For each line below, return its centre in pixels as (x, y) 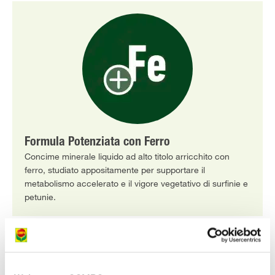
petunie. (40, 197)
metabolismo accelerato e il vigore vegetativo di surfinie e (136, 184)
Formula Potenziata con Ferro (97, 143)
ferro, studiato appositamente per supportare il (115, 170)
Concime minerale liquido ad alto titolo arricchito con (127, 157)
